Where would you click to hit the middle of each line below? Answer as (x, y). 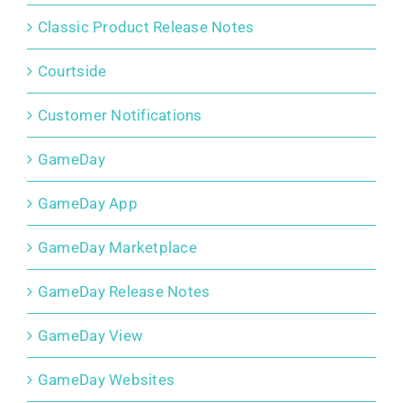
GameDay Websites (106, 379)
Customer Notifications (120, 115)
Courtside (72, 71)
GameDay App (87, 203)
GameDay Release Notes (124, 291)
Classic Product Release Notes (146, 27)
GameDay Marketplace (117, 247)
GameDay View (90, 335)
